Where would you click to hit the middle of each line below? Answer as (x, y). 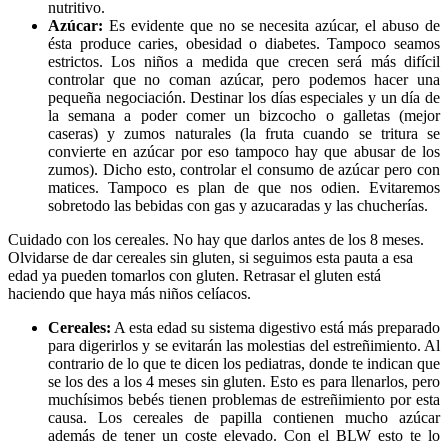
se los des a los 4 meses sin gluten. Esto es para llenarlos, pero (244, 381)
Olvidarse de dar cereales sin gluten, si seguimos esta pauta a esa (210, 257)
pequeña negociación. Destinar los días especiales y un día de (244, 97)
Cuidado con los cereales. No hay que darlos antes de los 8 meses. (216, 239)
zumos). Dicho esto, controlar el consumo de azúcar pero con (244, 169)
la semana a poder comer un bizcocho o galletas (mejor (244, 115)
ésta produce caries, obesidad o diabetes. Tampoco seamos (244, 43)
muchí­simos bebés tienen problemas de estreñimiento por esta (244, 399)
